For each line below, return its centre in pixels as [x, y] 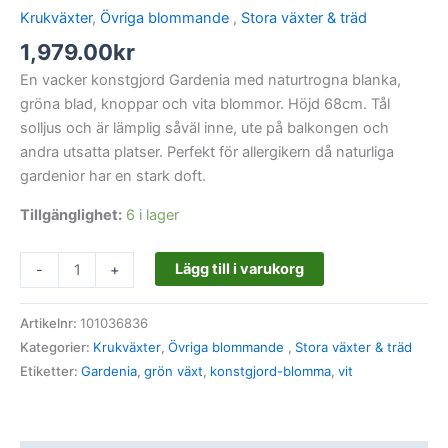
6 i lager [152, 214]
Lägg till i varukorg [239, 269]
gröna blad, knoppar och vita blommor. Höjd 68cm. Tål [205, 104]
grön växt [173, 370]
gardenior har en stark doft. [113, 176]
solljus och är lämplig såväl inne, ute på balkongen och [204, 128]
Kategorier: [56, 346]
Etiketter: [50, 370]
